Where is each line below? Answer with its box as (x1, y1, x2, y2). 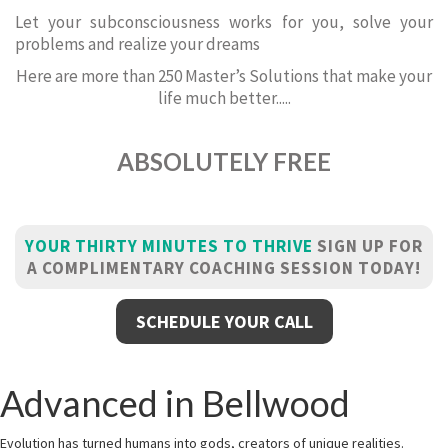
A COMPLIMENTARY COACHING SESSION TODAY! (27, 257, 421, 279)
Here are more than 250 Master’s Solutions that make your (16, 65, 432, 87)
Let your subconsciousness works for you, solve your (15, 11, 433, 33)
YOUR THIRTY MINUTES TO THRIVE (25, 235, 313, 257)
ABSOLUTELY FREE (117, 147, 331, 176)
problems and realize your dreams (15, 33, 260, 55)
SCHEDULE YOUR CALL (135, 310, 313, 333)
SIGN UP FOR (313, 235, 423, 257)
